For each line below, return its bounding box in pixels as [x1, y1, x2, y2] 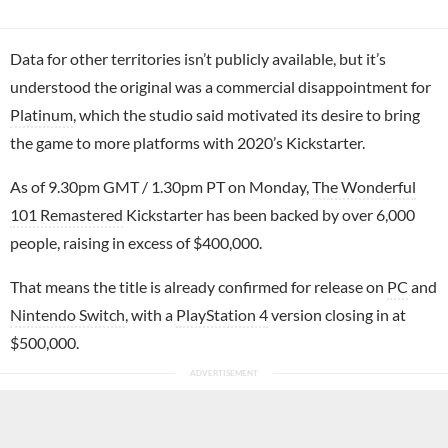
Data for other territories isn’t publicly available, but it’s [10, 48, 386, 68]
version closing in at [268, 304, 406, 324]
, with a [125, 304, 176, 324]
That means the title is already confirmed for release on [10, 276, 387, 296]
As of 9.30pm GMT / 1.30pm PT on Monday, [10, 176, 312, 196]
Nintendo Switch [10, 304, 125, 324]
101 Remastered [10, 204, 123, 224]
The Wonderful [312, 176, 416, 196]
